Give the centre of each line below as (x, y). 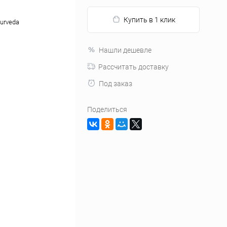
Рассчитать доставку (134, 67)
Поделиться (107, 109)
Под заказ (116, 84)
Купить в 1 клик (149, 20)
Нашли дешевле (125, 50)
